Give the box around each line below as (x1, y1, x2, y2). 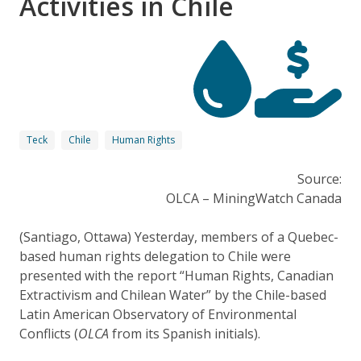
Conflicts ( (19, 324, 78, 342)
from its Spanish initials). (109, 324, 260, 342)
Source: (297, 169, 342, 188)
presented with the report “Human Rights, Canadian (19, 266, 334, 284)
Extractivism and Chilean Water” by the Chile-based (19, 285, 326, 304)
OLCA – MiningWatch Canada (166, 189, 342, 207)
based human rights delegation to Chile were (19, 247, 291, 265)
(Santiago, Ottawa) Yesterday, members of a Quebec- (19, 227, 338, 246)
